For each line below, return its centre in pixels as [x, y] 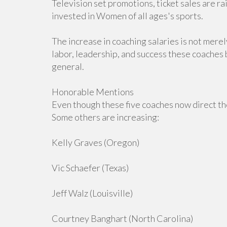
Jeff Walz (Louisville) [92, 193]
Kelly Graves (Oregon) [96, 142]
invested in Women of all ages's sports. [127, 16]
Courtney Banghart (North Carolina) [122, 218]
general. [68, 66]
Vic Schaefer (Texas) [90, 168]
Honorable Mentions [93, 92]
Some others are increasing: [105, 117]
